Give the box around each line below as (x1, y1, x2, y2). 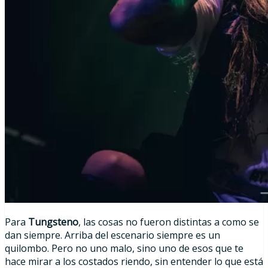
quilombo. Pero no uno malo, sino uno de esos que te (5, 241, 243, 255)
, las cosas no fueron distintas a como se (78, 215, 259, 229)
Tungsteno (28, 215, 78, 229)
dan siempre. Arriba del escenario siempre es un (5, 228, 220, 242)
